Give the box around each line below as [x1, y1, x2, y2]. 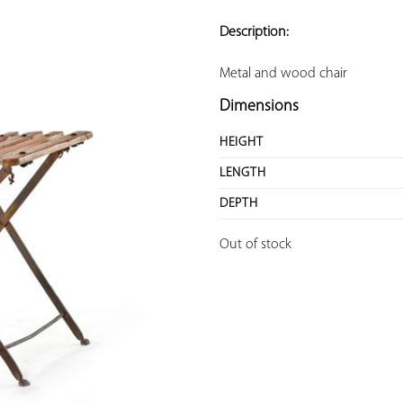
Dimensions [219, 98, 299, 116]
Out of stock [219, 237, 291, 253]
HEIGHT [219, 136, 264, 150]
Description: [219, 25, 289, 40]
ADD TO [112, 3, 153, 15]
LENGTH [219, 166, 266, 181]
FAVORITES [104, 42, 160, 55]
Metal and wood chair [219, 67, 347, 82]
